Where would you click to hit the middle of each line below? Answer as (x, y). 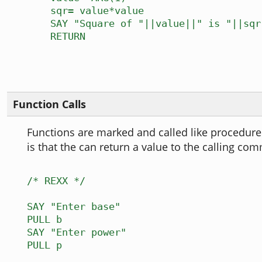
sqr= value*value (85, 11)
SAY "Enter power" (77, 232)
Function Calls (49, 104)
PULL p (44, 245)
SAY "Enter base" (74, 207)
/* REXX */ (56, 181)
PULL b (44, 220)
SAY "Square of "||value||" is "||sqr (144, 24)
